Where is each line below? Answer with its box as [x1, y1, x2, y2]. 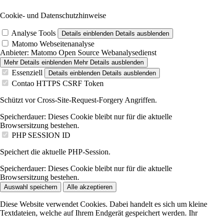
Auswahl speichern [4, 183, 57, 191]
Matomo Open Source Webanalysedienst [29, 48, 156, 57]
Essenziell [12, 68, 43, 77]
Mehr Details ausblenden [74, 59, 144, 66]
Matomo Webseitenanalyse [12, 40, 94, 48]
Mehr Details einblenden [4, 59, 72, 66]
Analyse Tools [11, 29, 56, 38]
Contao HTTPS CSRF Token [12, 79, 104, 88]
